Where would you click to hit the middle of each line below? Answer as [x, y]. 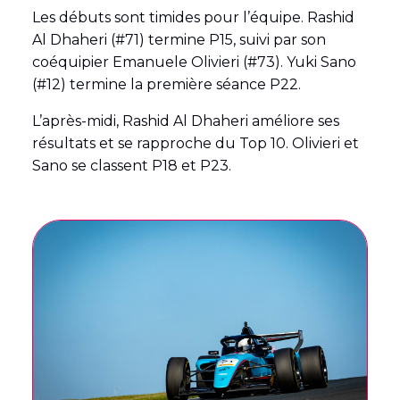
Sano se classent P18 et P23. [131, 166]
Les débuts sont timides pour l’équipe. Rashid [193, 18]
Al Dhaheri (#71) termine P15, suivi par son [179, 40]
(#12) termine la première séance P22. [166, 85]
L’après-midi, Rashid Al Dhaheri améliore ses [185, 121]
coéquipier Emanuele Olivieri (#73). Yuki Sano [194, 62]
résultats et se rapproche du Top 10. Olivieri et [195, 144]
